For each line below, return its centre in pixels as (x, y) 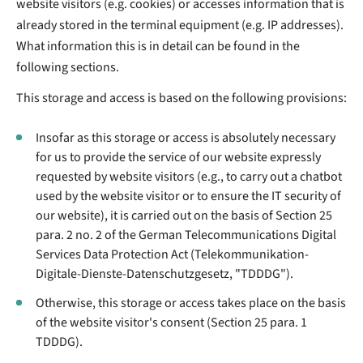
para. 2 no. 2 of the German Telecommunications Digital (186, 235)
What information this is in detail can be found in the (158, 46)
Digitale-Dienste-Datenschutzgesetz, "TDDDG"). (164, 273)
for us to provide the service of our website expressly (178, 157)
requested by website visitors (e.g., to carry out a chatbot (189, 176)
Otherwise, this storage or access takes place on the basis (191, 303)
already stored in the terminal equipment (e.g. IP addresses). (180, 25)
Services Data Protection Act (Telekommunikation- (172, 254)
